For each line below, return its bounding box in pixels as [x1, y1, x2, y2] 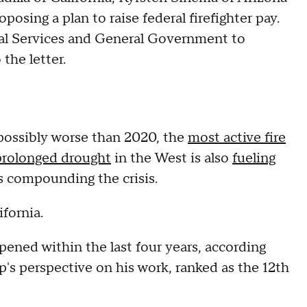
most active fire [188, 129, 286, 147]
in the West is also [111, 149, 232, 167]
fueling [232, 149, 275, 167]
